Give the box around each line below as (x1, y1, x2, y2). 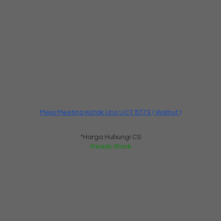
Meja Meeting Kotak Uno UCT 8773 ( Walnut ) (40, 109, 181, 116)
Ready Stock (90, 143, 131, 150)
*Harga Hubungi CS (80, 133, 141, 141)
